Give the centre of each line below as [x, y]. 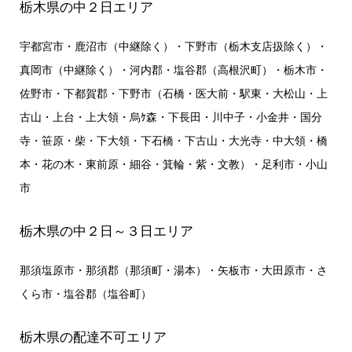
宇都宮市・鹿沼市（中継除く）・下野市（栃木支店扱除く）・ [173, 46]
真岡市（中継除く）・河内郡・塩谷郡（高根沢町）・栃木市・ [173, 70]
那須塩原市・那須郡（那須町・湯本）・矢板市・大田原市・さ [173, 270]
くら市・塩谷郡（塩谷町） [85, 294]
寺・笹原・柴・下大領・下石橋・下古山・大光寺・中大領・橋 [173, 141]
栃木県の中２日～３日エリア [106, 231]
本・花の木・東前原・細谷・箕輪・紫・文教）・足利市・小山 [173, 164]
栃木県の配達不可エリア [93, 337]
